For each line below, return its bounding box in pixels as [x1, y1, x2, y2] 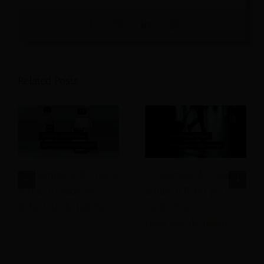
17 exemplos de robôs [18, 169, 117, 182]
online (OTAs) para [145, 184, 231, 198]
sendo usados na [18, 184, 95, 198]
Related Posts [18, 74, 78, 88]
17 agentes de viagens [145, 169, 246, 182]
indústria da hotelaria [18, 200, 117, 214]
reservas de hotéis [145, 216, 230, 230]
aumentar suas [145, 200, 215, 214]
